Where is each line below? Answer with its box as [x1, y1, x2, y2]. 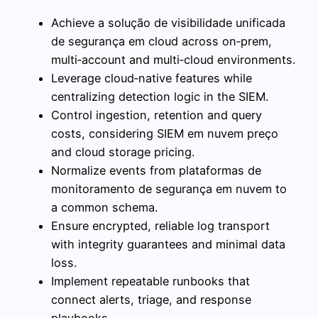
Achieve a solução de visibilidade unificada [51, 15, 285, 30]
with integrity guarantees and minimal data [51, 236, 285, 251]
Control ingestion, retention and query [51, 107, 262, 122]
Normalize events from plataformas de [51, 163, 261, 177]
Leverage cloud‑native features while [51, 70, 252, 85]
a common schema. [51, 199, 158, 214]
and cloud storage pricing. [51, 144, 194, 159]
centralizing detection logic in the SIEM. [51, 89, 268, 104]
